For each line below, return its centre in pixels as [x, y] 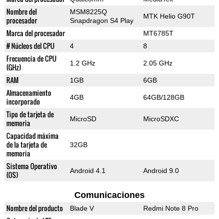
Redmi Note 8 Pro [171, 208]
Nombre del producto [34, 208]
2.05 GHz [158, 63]
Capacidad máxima [32, 136]
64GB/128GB [164, 98]
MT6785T [158, 33]
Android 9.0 [161, 171]
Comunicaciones [109, 195]
